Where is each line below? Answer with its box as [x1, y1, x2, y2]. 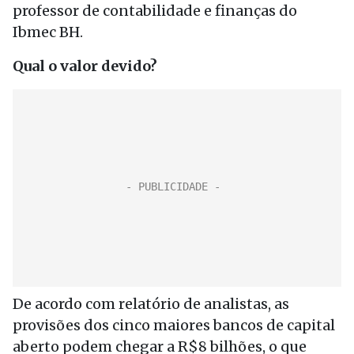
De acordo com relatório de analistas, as [13, 295, 289, 313]
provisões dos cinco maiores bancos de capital [13, 316, 335, 334]
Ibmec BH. [13, 23, 83, 41]
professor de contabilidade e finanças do [13, 2, 297, 20]
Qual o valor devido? [13, 57, 157, 75]
